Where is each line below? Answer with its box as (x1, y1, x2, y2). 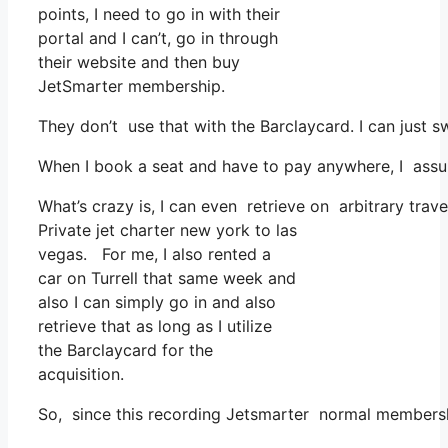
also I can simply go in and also (38, 292, 276, 313)
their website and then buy (38, 52, 240, 73)
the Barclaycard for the (38, 340, 213, 361)
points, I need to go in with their (38, 4, 280, 25)
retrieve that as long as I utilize (38, 316, 272, 337)
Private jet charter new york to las (38, 220, 297, 241)
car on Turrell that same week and (38, 268, 296, 289)
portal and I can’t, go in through (38, 28, 278, 49)
